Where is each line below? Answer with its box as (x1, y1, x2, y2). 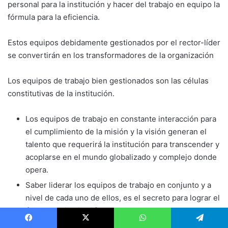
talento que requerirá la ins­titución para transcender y (25, 139, 219, 150)
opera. (25, 165, 48, 175)
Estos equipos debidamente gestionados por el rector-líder (8, 38, 220, 48)
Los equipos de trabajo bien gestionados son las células (8, 76, 209, 86)
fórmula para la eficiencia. (8, 12, 100, 22)
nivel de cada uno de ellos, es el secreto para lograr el (25, 193, 220, 203)
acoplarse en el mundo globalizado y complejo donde (25, 152, 217, 162)
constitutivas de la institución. (8, 89, 115, 99)
